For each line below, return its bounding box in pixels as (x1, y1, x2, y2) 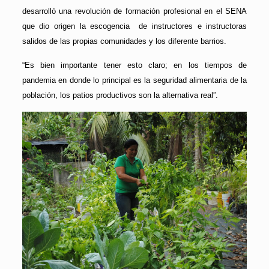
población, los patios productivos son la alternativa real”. (22, 90, 218, 100)
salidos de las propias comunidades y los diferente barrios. (22, 36, 226, 46)
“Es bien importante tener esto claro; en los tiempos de (22, 60, 247, 70)
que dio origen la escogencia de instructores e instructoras (22, 21, 247, 31)
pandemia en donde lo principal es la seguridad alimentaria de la (22, 75, 247, 85)
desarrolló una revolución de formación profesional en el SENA (22, 6, 247, 16)
